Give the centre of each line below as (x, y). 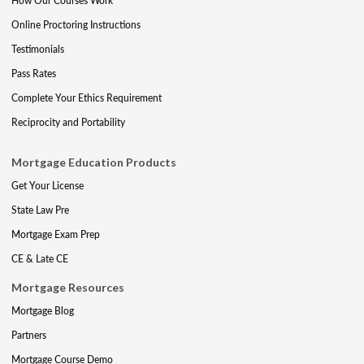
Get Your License (48, 186)
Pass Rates (34, 74)
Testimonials (38, 49)
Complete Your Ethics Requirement (87, 98)
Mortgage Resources (68, 287)
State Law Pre (40, 210)
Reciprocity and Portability (68, 122)
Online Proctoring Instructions (76, 25)
